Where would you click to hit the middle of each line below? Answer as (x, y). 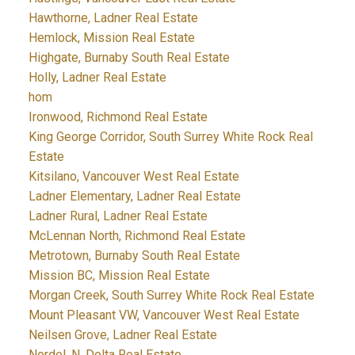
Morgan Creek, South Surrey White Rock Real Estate (171, 296)
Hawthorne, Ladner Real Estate (113, 18)
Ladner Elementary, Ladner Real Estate (134, 197)
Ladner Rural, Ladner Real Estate (118, 216)
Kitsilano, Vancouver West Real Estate (134, 177)
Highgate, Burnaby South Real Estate (129, 58)
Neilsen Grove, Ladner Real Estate (122, 335)
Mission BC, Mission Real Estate (119, 276)
